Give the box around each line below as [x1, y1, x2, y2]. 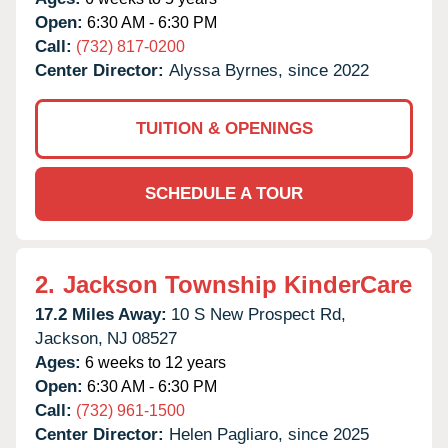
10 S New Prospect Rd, [171, 304, 346, 324]
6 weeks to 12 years [81, 353, 226, 371]
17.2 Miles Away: [35, 304, 167, 324]
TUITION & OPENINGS [135, 118, 313, 138]
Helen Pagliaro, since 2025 [169, 424, 369, 444]
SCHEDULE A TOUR [145, 183, 303, 203]
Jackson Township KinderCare [63, 270, 412, 298]
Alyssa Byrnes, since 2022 [169, 60, 369, 80]
